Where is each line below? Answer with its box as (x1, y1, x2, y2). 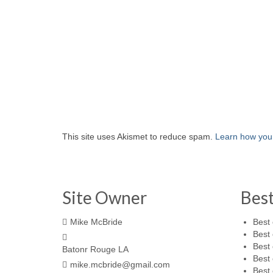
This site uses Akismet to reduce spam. (62, 132, 215, 141)
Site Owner (62, 187, 147, 208)
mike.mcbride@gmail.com (70, 260, 170, 269)
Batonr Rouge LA (62, 244, 129, 254)
